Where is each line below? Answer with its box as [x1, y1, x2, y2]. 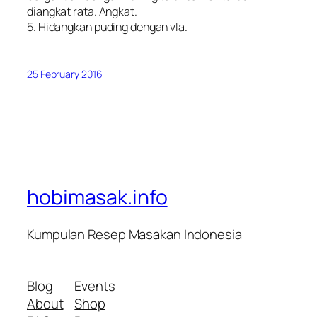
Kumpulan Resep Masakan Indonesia [27, 224, 242, 243]
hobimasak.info [27, 183, 168, 212]
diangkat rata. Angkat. [27, 3, 137, 19]
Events [74, 277, 115, 296]
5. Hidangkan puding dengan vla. [27, 18, 188, 35]
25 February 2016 [27, 67, 103, 81]
